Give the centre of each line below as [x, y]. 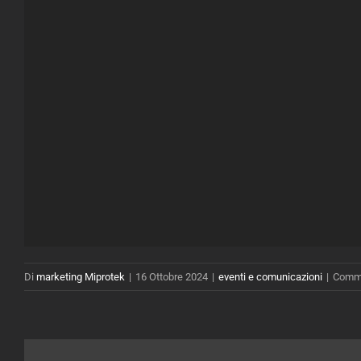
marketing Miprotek [81, 277]
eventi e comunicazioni [270, 277]
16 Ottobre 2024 [172, 277]
